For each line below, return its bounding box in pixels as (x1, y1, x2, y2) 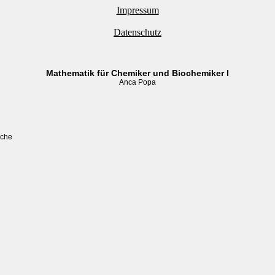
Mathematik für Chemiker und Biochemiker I (46, 68, 229, 78)
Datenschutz (114, 27, 161, 37)
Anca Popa (119, 78, 156, 87)
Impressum (116, 5, 159, 15)
